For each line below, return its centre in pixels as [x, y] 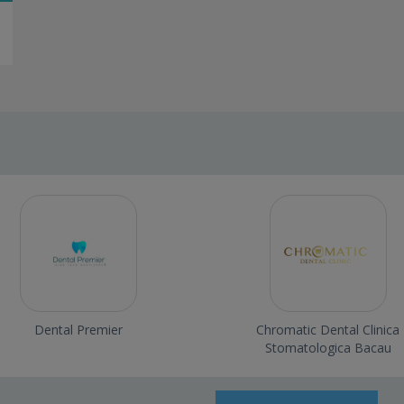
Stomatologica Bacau [328, 347]
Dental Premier [79, 329]
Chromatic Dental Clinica [328, 329]
